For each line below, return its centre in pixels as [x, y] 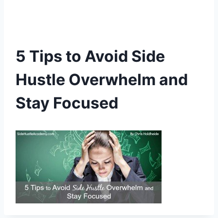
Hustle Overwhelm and [102, 80]
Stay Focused [67, 103]
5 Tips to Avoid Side [90, 56]
